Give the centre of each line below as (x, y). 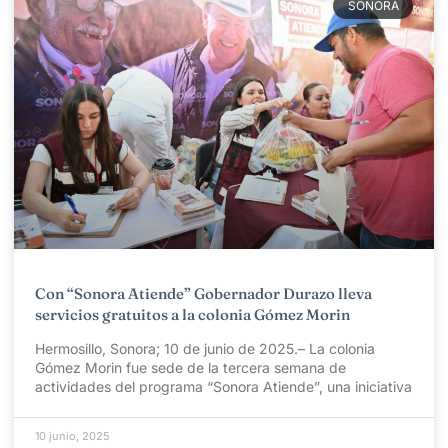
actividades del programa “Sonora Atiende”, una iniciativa (223, 386)
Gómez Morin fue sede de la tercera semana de (190, 367)
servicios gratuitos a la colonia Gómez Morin (192, 314)
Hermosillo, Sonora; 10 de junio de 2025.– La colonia (205, 348)
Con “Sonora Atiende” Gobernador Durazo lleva (203, 293)
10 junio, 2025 (72, 435)
